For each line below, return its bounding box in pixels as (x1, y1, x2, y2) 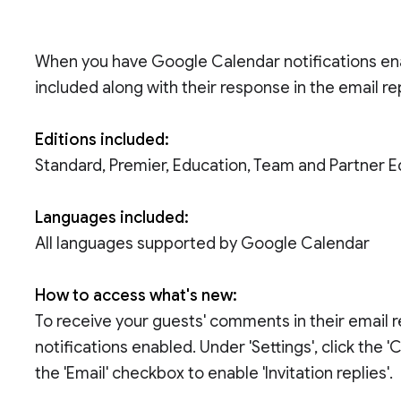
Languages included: (35, 208, 190, 227)
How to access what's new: (35, 286, 238, 305)
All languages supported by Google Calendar (35, 234, 371, 253)
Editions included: (35, 130, 170, 149)
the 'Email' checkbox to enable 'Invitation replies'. (35, 363, 394, 383)
